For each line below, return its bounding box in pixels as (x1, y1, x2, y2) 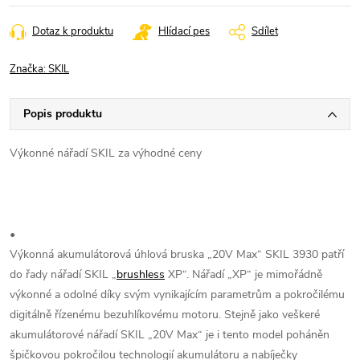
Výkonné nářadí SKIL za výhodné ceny (10, 145, 202, 161)
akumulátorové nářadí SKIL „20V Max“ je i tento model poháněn (10, 327, 329, 342)
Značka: (10, 62, 48, 76)
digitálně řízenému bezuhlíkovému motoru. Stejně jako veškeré (10, 307, 320, 322)
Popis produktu (23, 106, 102, 121)
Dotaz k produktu (32, 24, 113, 39)
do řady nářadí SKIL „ (10, 267, 117, 282)
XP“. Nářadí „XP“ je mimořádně (165, 267, 322, 282)
